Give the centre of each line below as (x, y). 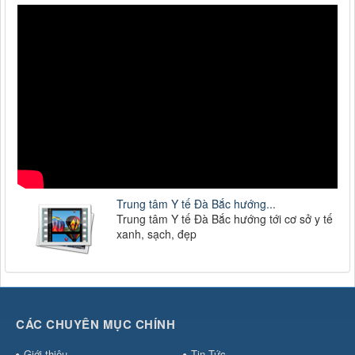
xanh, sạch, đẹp (157, 233)
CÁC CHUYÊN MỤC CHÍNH (95, 324)
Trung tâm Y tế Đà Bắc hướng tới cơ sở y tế (225, 218)
